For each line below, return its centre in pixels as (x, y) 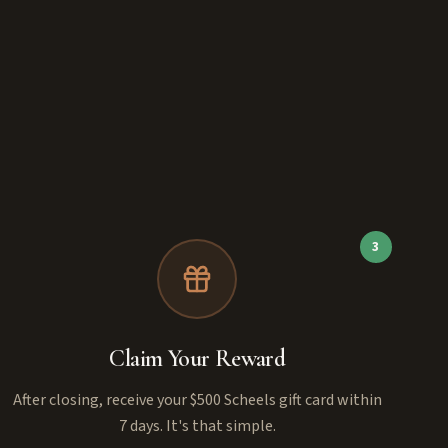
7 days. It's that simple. (197, 425)
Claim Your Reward (197, 358)
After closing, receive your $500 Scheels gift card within (197, 399)
